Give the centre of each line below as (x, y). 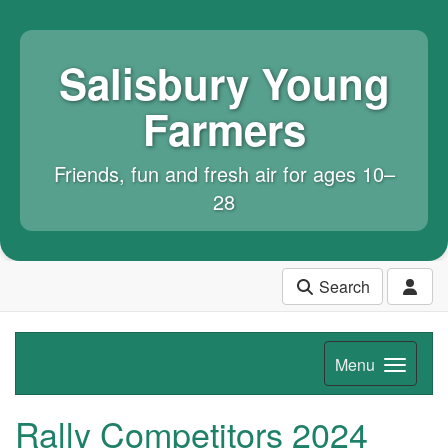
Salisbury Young (224, 83)
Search (342, 286)
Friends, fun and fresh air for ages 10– (224, 173)
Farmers (224, 129)
